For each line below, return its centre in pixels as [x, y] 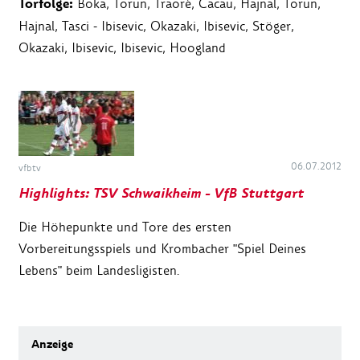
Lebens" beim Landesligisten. [99, 270]
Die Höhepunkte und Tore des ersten [125, 227]
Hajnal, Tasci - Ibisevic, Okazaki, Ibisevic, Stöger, [156, 27]
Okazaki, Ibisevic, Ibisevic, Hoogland [122, 48]
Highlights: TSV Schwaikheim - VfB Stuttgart [161, 193]
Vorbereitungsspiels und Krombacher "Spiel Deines [162, 248]
